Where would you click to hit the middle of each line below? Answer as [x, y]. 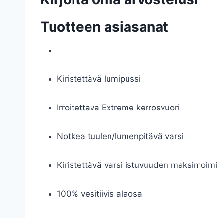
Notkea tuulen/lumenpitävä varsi [120, 136]
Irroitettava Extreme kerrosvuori [118, 108]
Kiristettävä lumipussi [99, 79]
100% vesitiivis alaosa [100, 194]
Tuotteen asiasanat [104, 27]
